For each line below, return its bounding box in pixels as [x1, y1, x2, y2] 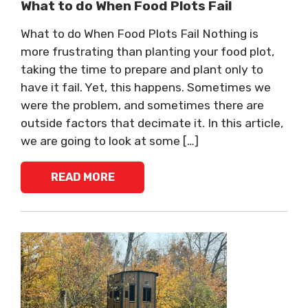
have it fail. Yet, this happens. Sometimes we [21, 80, 271, 94]
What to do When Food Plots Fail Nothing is [21, 26, 258, 41]
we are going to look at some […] [21, 133, 199, 148]
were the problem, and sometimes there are [21, 98, 264, 112]
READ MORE [50, 170, 115, 184]
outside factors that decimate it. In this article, [21, 115, 283, 130]
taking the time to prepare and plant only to [21, 62, 263, 76]
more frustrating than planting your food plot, [21, 44, 274, 58]
